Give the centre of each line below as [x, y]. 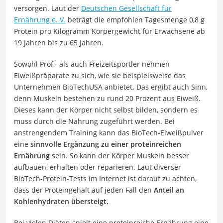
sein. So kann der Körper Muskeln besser [119, 155]
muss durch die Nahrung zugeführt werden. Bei [94, 121]
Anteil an [169, 190]
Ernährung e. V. [40, 19]
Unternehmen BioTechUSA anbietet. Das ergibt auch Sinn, [111, 87]
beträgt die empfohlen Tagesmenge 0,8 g [135, 19]
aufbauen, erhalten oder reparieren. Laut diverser [98, 167]
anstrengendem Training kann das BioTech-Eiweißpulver [109, 132]
